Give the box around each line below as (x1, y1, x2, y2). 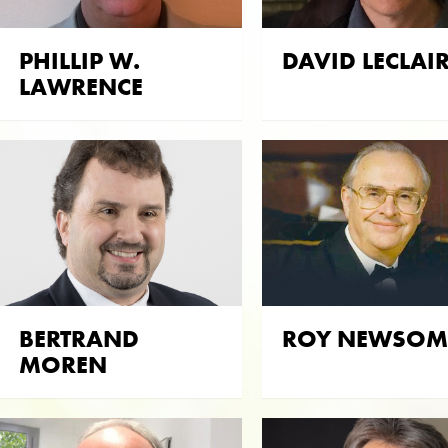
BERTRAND (19, 324, 139, 354)
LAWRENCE (19, 71, 143, 101)
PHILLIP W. (19, 45, 140, 75)
